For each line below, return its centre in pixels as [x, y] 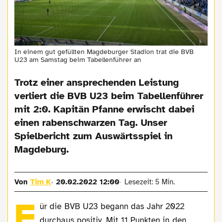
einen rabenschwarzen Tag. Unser [91, 123]
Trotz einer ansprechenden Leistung [97, 83]
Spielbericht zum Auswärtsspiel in [94, 136]
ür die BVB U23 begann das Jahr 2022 [112, 207]
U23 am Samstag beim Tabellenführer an [78, 60]
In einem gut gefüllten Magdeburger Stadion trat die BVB [104, 52]
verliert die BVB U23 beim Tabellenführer [109, 96]
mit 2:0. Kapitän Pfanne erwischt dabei [105, 110]
